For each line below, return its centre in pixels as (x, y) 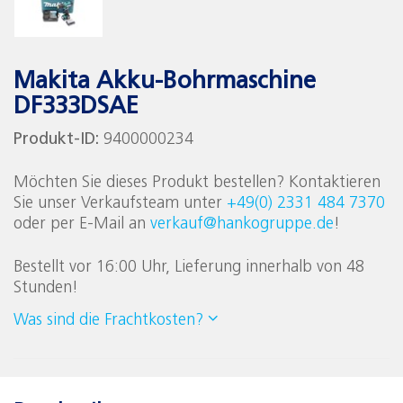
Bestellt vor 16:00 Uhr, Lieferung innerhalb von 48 (189, 268)
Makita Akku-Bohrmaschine (165, 83)
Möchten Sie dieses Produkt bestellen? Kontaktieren (197, 184)
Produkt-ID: (58, 140)
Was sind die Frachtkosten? (108, 321)
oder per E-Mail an (82, 225)
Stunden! (46, 289)
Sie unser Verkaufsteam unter (120, 204)
